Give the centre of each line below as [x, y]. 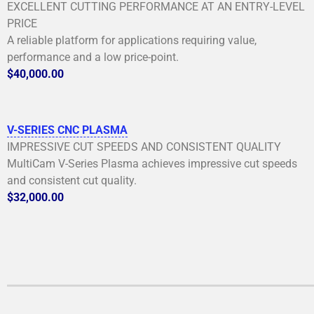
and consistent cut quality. [72, 180]
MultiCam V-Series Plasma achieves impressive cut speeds [152, 163]
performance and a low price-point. [93, 57]
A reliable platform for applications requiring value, [132, 40]
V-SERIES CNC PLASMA [67, 130]
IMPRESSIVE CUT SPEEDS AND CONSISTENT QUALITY [144, 146]
